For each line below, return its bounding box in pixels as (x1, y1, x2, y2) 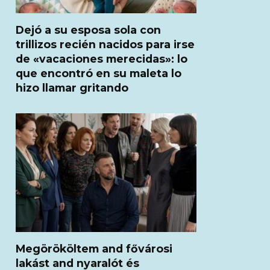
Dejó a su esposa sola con (16, 23, 161, 36)
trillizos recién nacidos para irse (16, 37, 195, 51)
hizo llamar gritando (16, 81, 128, 94)
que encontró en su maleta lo (16, 66, 181, 80)
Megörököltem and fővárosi (16, 242, 172, 255)
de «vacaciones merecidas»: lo (16, 52, 187, 65)
